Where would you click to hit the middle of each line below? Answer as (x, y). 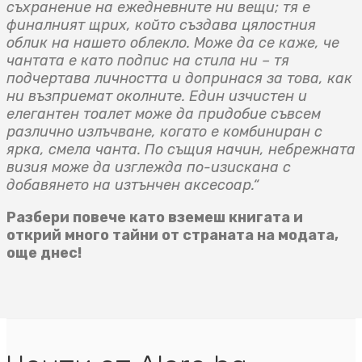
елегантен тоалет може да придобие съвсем (164, 114)
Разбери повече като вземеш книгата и (155, 218)
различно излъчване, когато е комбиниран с (164, 132)
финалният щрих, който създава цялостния (161, 25)
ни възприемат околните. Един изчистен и (157, 97)
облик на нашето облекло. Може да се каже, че (173, 43)
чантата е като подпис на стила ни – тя (148, 61)
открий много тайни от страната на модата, (173, 236)
